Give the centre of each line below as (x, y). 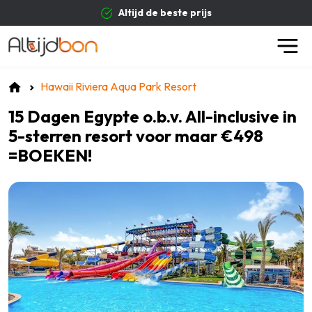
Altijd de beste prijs (113, 13)
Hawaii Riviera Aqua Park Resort (118, 87)
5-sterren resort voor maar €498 (136, 136)
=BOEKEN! (50, 156)
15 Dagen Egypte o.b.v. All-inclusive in (153, 117)
